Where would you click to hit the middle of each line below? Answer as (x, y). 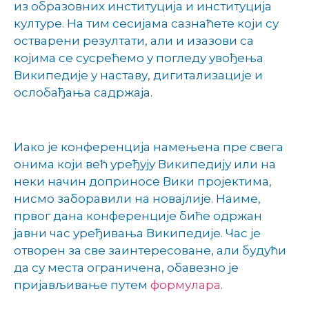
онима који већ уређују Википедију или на (145, 164)
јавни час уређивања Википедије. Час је (137, 233)
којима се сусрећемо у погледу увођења (139, 58)
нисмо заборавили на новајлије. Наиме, (137, 198)
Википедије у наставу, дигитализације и (138, 76)
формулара (186, 285)
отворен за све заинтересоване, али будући (150, 250)
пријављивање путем (82, 285)
